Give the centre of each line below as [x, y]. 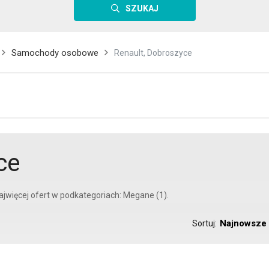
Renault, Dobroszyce [153, 53]
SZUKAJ [142, 8]
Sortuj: [204, 223]
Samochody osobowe [55, 53]
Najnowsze [243, 223]
